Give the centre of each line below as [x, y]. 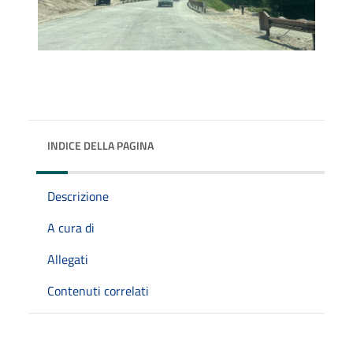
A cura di [71, 227]
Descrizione [78, 196]
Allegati [68, 259]
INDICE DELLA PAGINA [100, 145]
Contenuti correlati [98, 290]
